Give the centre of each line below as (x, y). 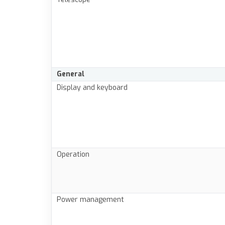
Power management (90, 200)
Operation (73, 155)
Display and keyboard (92, 88)
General (71, 74)
